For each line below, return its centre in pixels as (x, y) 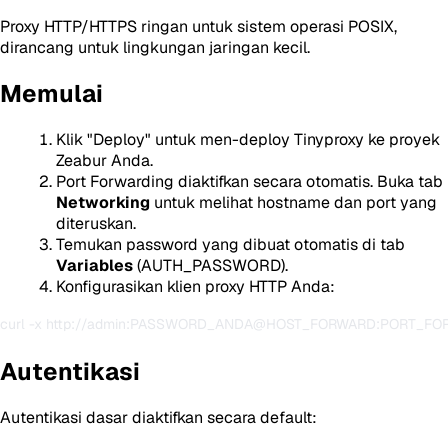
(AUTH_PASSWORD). (210, 265)
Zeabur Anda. (104, 160)
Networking (103, 202)
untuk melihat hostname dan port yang (293, 202)
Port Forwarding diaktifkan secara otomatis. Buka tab (249, 181)
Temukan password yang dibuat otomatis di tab (230, 244)
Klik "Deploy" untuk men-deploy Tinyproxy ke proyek (248, 139)
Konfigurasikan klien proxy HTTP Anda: (195, 286)
